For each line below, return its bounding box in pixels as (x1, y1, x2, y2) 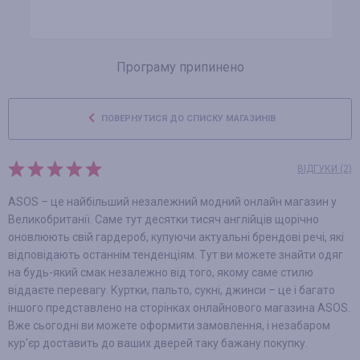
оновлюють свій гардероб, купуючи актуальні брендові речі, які (8, 231, 344, 243)
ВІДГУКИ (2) (297, 163, 352, 174)
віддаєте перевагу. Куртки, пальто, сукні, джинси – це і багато (8, 284, 335, 297)
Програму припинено (116, 59, 244, 75)
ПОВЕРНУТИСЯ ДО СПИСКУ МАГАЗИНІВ (99, 113, 276, 124)
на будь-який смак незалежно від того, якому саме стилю (8, 266, 313, 279)
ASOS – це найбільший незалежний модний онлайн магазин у (8, 195, 337, 208)
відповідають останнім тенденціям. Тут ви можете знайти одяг (8, 248, 343, 261)
